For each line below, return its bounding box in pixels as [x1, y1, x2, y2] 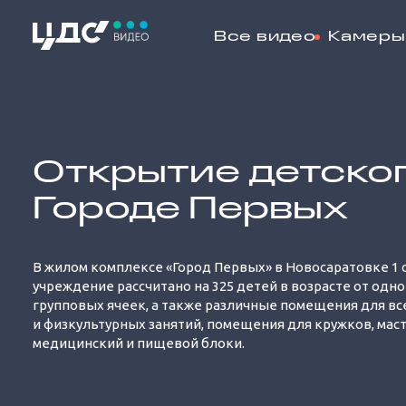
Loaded [298, 106, 332, 116]
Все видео [214, 30, 316, 44]
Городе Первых [33, 194, 349, 227]
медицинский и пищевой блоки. [33, 335, 245, 351]
